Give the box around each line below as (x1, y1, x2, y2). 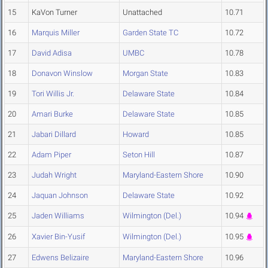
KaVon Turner (32, 8, 77, 17)
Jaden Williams (32, 211, 84, 221)
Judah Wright (32, 170, 77, 180)
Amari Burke (32, 109, 73, 119)
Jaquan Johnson (32, 191, 88, 200)
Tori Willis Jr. (32, 89, 74, 99)
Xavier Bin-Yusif (32, 232, 85, 242)
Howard (123, 130, 149, 139)
